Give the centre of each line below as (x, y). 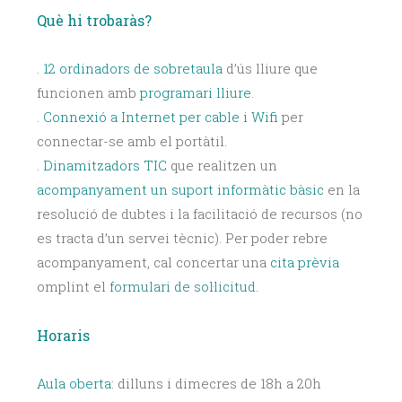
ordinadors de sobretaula (141, 69)
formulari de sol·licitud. (184, 287)
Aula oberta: (75, 384)
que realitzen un (222, 166)
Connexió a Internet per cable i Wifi (161, 117)
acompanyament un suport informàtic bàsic (180, 190)
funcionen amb (88, 93)
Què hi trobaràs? (94, 21)
